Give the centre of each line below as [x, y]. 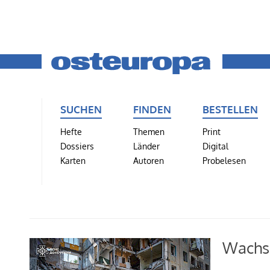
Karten [73, 160]
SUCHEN [81, 109]
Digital [215, 146]
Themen [149, 131]
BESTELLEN [230, 109]
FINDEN [152, 109]
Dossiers [77, 146]
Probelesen [224, 160]
